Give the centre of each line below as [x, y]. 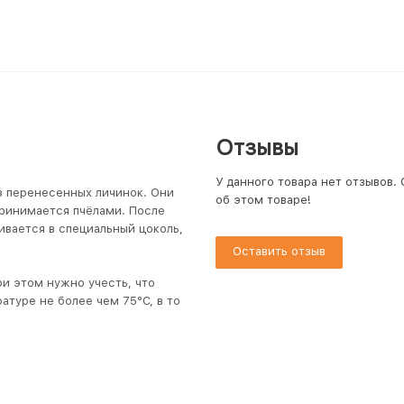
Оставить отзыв [279, 251]
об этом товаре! [263, 200]
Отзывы [257, 147]
